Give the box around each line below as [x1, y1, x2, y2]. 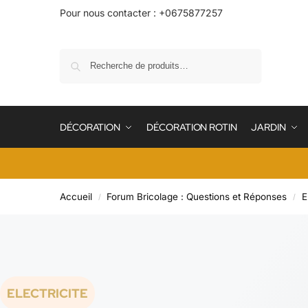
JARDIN [251, 121, 286, 133]
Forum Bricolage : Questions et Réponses [107, 191, 287, 202]
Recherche [214, 49, 257, 60]
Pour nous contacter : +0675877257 [60, 7, 223, 19]
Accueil [60, 191, 92, 202]
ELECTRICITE [7, 285, 88, 301]
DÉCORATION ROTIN [146, 121, 237, 133]
